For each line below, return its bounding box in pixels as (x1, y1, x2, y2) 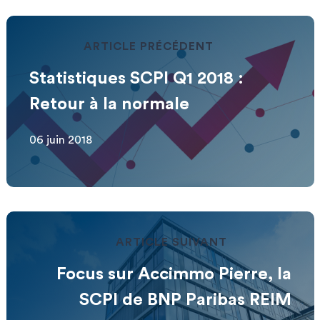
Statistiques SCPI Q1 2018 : (29, 70, 244, 88)
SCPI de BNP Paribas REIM (79, 291, 291, 309)
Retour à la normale (29, 96, 189, 114)
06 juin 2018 (29, 134, 92, 146)
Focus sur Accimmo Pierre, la (56, 266, 291, 284)
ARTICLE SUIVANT (115, 236, 228, 249)
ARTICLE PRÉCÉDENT (83, 41, 214, 53)
